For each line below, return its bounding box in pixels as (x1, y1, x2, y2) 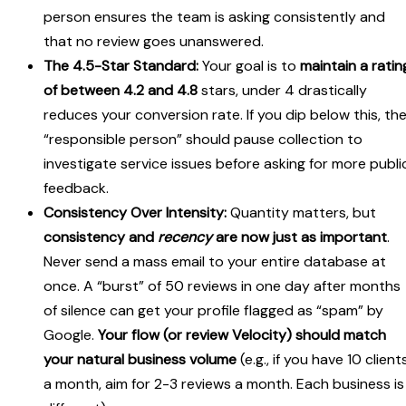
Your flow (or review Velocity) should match (98, 325, 386, 345)
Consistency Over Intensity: (43, 203, 227, 223)
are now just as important (212, 227, 387, 247)
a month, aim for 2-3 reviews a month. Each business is (43, 374, 404, 394)
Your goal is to (198, 56, 300, 76)
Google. (43, 325, 98, 345)
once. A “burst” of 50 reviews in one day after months (43, 276, 401, 296)
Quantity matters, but (227, 203, 376, 223)
